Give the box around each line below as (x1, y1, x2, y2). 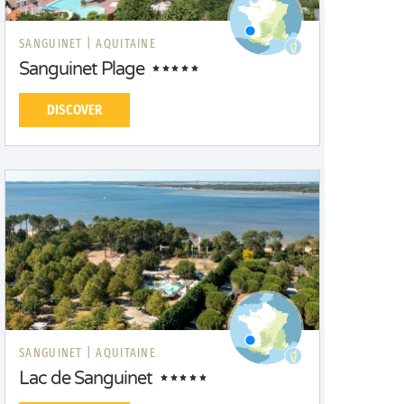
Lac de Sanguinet (19, 368, 152, 390)
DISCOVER (47, 101, 102, 118)
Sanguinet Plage (19, 59, 144, 80)
